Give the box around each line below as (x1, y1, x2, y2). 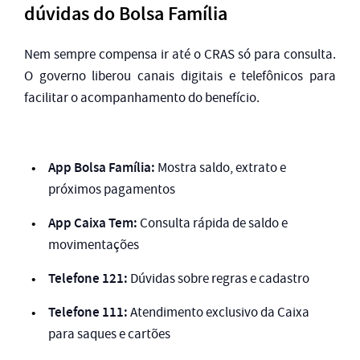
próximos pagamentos (48, 180, 175, 198)
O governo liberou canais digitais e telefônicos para (24, 67, 336, 84)
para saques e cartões (48, 325, 170, 342)
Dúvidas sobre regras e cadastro (128, 269, 309, 287)
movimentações (48, 235, 139, 253)
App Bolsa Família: (48, 157, 155, 176)
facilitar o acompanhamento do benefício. (24, 88, 260, 106)
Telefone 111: (48, 302, 128, 321)
